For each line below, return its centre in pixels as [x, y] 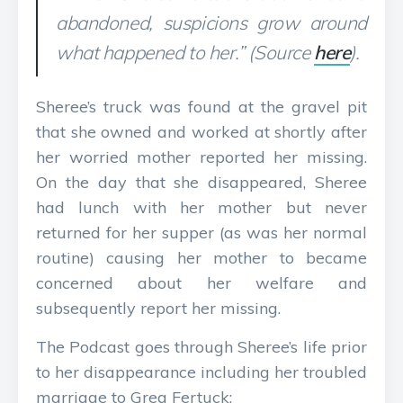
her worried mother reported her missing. [201, 157]
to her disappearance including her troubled [201, 372]
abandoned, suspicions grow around [211, 22]
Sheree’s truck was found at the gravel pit [201, 107]
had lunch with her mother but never [201, 207]
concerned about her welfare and [201, 283]
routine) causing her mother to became [201, 258]
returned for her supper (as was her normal [201, 233]
